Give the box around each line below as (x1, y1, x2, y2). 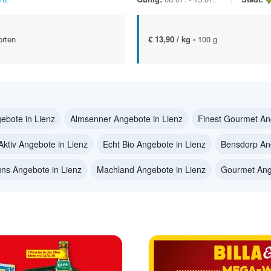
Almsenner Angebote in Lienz (70, 112, 183, 125)
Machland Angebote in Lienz (97, 163, 206, 175)
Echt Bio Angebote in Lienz (103, 137, 206, 150)
